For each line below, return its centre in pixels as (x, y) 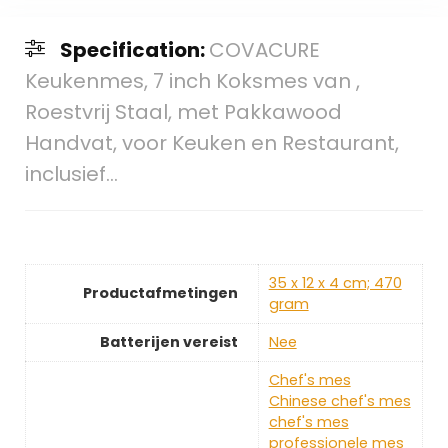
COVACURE (264, 50)
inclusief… (71, 174)
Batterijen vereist (168, 342)
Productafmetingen (160, 293)
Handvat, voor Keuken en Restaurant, (211, 143)
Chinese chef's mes (339, 401)
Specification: (134, 50)
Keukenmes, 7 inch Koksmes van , (192, 81)
